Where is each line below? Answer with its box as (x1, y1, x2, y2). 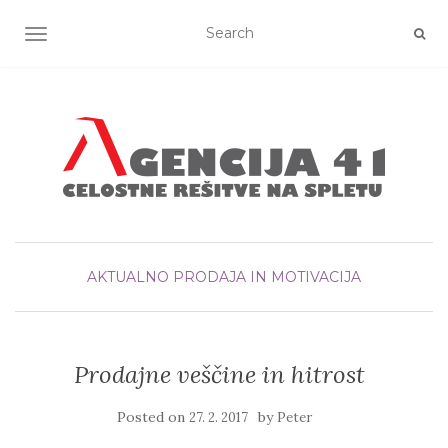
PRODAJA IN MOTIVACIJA (173, 268, 361, 286)
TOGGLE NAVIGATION (35, 27, 194, 45)
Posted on (116, 408, 189, 426)
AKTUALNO (87, 268, 169, 286)
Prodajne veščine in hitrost (73, 359, 365, 390)
